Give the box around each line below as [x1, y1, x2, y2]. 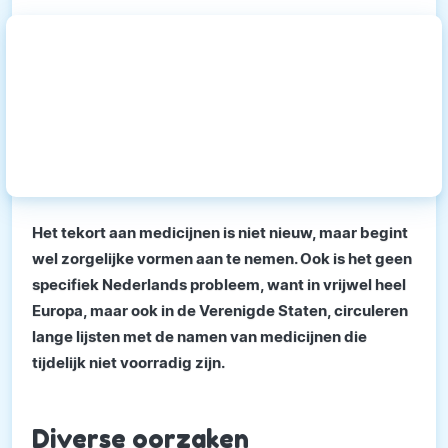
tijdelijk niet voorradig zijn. [32, 352, 225, 372]
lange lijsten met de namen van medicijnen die [32, 326, 367, 346]
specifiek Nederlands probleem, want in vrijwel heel [32, 274, 406, 294]
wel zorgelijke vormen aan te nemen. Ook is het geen [32, 248, 412, 268]
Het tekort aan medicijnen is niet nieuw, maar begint [32, 222, 408, 242]
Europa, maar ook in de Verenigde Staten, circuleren [32, 300, 408, 320]
